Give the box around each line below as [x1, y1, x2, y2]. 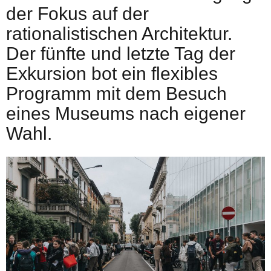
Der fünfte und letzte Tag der [6, 43, 235, 64]
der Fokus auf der [6, 3, 149, 24]
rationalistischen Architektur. [6, 23, 232, 44]
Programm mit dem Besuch [6, 83, 227, 103]
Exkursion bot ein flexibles [6, 63, 218, 83]
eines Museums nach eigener [6, 103, 246, 123]
